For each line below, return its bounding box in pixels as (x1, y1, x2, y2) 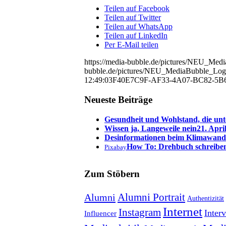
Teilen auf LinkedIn (104, 31, 167, 40)
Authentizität (187, 194, 224, 203)
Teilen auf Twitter (104, 13, 161, 22)
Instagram (119, 207, 161, 218)
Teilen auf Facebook (104, 4, 169, 13)
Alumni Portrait (118, 191, 185, 204)
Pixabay (104, 143, 127, 151)
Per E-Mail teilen (104, 40, 158, 49)
